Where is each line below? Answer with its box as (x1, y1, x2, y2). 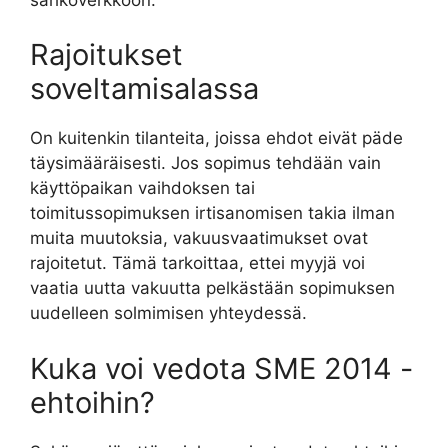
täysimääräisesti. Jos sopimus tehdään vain (30, 153, 381, 173)
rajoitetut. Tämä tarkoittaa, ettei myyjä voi (30, 253, 365, 273)
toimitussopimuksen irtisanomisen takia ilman (30, 203, 395, 223)
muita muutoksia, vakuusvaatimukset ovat (30, 228, 368, 248)
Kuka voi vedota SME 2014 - (30, 350, 413, 386)
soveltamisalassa (30, 71, 259, 106)
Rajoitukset (30, 37, 183, 72)
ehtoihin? (30, 384, 155, 420)
